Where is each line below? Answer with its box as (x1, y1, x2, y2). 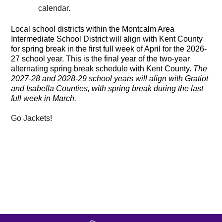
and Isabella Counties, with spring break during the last (11, 84, 204, 93)
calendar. (38, 4, 71, 13)
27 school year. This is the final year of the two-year (11, 55, 190, 63)
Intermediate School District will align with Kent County (11, 35, 203, 44)
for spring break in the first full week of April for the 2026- (11, 45, 207, 54)
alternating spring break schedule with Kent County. (11, 64, 194, 73)
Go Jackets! (11, 114, 53, 123)
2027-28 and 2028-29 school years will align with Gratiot (11, 74, 209, 83)
